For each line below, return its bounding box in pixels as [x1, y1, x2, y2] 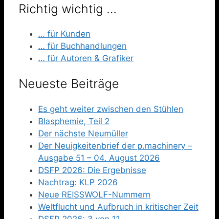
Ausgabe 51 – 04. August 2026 [38, 153, 160, 163]
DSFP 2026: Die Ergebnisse [38, 165, 146, 175]
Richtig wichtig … [19, 1, 117, 16]
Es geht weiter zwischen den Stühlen [38, 104, 183, 114]
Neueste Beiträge [19, 76, 119, 91]
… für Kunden [38, 29, 90, 39]
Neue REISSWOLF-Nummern [38, 189, 151, 199]
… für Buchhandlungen [38, 41, 127, 51]
